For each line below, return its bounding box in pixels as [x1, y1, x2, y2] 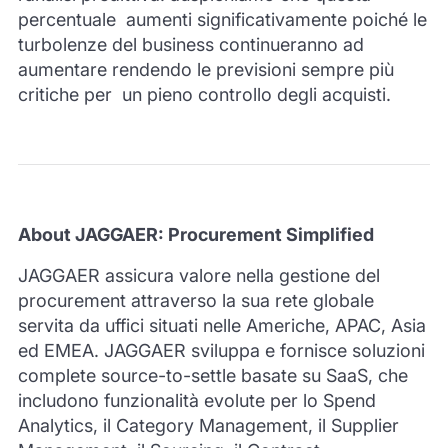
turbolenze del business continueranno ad [17, 33, 364, 55]
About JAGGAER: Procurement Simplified [17, 223, 374, 245]
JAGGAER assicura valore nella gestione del [17, 264, 380, 286]
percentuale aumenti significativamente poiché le [17, 8, 427, 30]
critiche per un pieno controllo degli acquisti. [17, 83, 391, 105]
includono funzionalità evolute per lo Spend [17, 389, 376, 411]
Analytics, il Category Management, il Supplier [17, 414, 399, 436]
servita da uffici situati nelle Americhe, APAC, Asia [17, 314, 426, 336]
